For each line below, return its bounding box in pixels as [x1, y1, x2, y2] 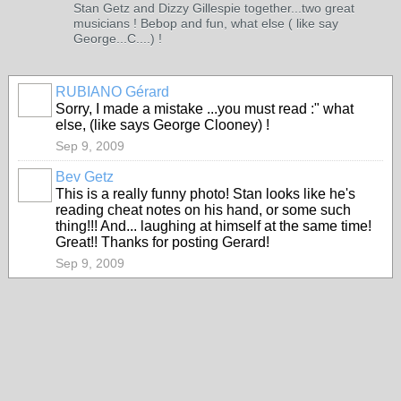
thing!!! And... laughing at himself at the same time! [55, 218, 371, 234]
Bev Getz [55, 169, 114, 184]
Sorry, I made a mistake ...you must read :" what [55, 101, 354, 116]
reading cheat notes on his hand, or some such [55, 202, 351, 218]
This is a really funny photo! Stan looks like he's [55, 186, 355, 201]
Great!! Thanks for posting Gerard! [55, 235, 269, 250]
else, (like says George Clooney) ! [55, 117, 269, 132]
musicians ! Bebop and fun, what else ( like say [73, 16, 338, 30]
